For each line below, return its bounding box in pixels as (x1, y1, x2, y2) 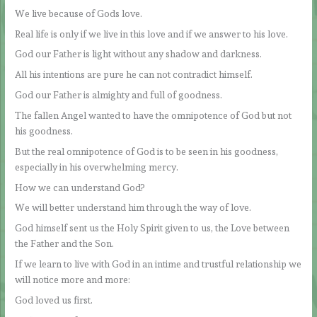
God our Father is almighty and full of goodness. (15, 89, 223, 101)
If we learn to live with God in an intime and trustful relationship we (15, 258, 302, 270)
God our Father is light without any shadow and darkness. (15, 48, 263, 60)
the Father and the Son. (15, 238, 115, 250)
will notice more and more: (15, 274, 131, 286)
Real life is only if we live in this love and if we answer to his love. (15, 28, 289, 40)
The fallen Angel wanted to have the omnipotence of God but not (15, 109, 292, 121)
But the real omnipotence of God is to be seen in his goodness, (15, 145, 279, 157)
